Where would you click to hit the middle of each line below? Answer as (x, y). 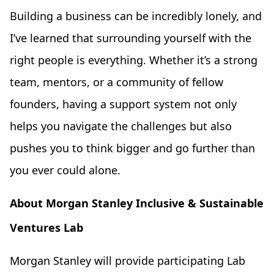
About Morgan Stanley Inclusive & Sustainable (137, 203)
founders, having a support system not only (123, 104)
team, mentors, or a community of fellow (117, 82)
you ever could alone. (65, 170)
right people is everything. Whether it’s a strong (134, 60)
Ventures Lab (46, 228)
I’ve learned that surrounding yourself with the (131, 38)
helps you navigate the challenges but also (121, 126)
